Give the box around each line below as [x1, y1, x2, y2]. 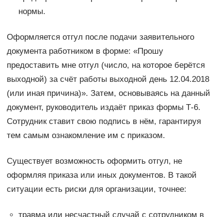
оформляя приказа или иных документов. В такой [6, 170, 197, 180]
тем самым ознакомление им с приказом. [6, 130, 165, 140]
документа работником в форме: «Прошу [6, 46, 163, 56]
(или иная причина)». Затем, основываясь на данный [6, 88, 210, 98]
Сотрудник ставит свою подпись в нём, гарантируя [6, 116, 201, 126]
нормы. [18, 6, 46, 16]
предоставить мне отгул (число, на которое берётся [6, 60, 205, 70]
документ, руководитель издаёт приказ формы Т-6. [6, 102, 201, 112]
